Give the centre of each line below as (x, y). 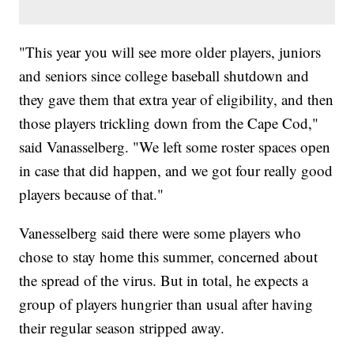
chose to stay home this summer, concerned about (169, 257)
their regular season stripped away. (122, 328)
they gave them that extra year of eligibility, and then (177, 100)
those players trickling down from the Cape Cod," (169, 123)
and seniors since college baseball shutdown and (164, 76)
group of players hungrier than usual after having (166, 304)
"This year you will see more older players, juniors (170, 52)
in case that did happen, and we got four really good (176, 171)
